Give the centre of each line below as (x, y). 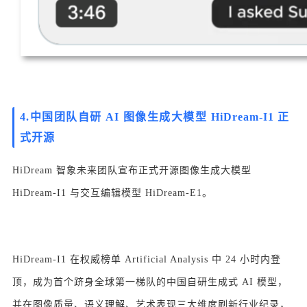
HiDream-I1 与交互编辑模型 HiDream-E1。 (112, 193)
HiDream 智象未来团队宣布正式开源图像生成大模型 (132, 171)
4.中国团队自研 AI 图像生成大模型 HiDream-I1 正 (155, 117)
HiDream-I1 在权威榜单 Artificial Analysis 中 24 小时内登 (147, 260)
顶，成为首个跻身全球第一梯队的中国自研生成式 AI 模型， (150, 282)
